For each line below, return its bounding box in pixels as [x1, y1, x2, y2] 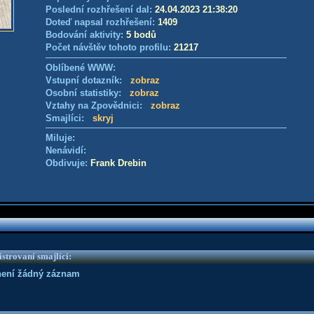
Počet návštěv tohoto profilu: [46, 42, 174, 53]
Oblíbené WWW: [46, 62, 116, 73]
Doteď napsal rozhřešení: [46, 17, 158, 27]
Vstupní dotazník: [46, 75, 130, 86]
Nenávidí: [46, 145, 86, 156]
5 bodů [126, 29, 156, 40]
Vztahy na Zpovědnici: [46, 100, 151, 111]
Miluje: [46, 132, 75, 143]
